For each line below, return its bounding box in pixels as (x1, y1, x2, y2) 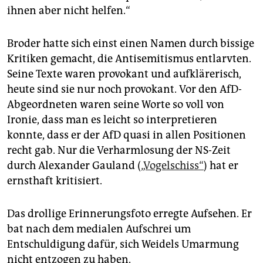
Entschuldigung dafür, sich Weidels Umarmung (7, 237, 239, 251)
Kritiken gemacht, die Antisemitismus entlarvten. (7, 52, 251, 65)
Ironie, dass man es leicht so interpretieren (7, 113, 217, 126)
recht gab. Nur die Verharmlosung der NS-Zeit (7, 143, 231, 157)
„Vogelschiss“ (141, 159, 204, 172)
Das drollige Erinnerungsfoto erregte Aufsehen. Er (7, 207, 252, 220)
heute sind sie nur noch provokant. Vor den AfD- (7, 82, 242, 96)
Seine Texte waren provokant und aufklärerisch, (7, 67, 241, 80)
